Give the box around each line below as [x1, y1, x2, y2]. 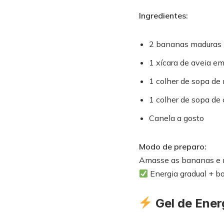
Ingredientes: [138, 10, 188, 20]
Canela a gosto [148, 113, 204, 123]
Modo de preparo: [138, 141, 206, 151]
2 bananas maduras [148, 39, 221, 49]
